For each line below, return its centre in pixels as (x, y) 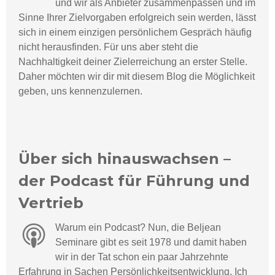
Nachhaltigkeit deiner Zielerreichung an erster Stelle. (133, 62)
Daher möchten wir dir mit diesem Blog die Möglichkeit (137, 77)
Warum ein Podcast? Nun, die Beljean (138, 228)
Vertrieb (51, 203)
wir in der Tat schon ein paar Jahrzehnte (142, 257)
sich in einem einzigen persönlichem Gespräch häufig (135, 33)
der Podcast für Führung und (134, 181)
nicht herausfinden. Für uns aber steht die (108, 47)
